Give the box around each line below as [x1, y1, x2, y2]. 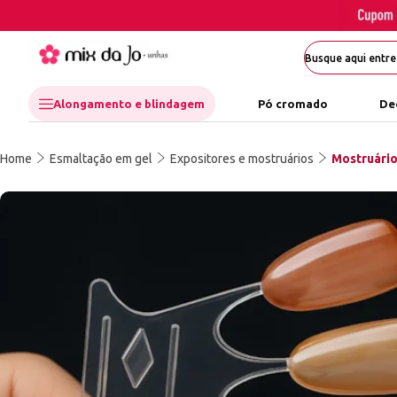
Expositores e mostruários [170, 152, 314, 167]
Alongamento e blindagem [53, 97, 205, 111]
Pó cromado [258, 97, 328, 111]
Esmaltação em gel [50, 152, 152, 167]
